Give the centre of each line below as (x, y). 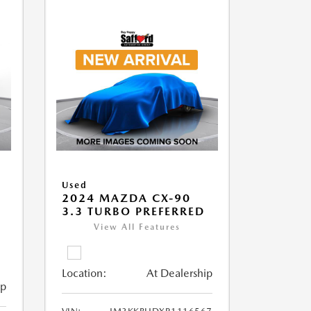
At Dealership (179, 274)
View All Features (137, 227)
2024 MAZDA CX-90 (126, 199)
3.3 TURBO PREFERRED (133, 212)
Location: (84, 274)
